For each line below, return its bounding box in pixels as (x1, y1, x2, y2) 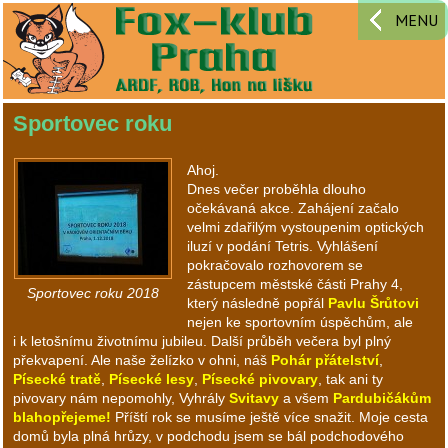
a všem (279, 390, 333, 407)
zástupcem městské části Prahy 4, (187, 276, 403, 293)
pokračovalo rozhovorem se (187, 257, 363, 274)
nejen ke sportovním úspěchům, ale (187, 314, 413, 331)
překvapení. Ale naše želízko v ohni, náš (13, 352, 271, 369)
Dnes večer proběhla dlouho (187, 181, 366, 198)
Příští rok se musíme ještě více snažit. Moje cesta (111, 409, 428, 426)
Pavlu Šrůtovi (328, 295, 419, 312)
